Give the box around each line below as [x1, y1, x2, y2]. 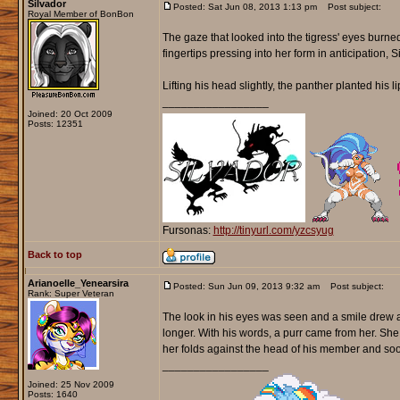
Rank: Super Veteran [27, 288, 114, 299]
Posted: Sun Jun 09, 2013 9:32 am [172, 281, 320, 292]
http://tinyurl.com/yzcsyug [212, 224, 334, 237]
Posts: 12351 [27, 119, 83, 129]
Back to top [27, 249, 82, 261]
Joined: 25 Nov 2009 [27, 379, 114, 390]
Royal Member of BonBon [27, 9, 134, 20]
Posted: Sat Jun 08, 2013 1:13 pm [172, 2, 317, 12]
